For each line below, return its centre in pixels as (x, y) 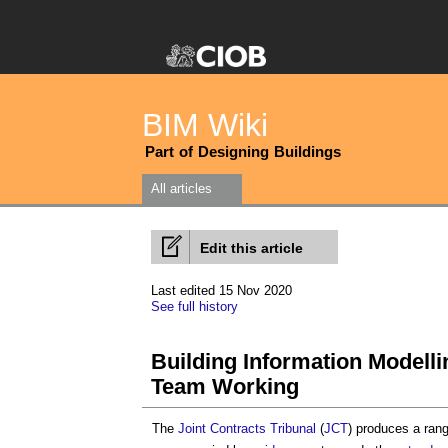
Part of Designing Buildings (243, 152)
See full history (194, 306)
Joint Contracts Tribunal (247, 428)
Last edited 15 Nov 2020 (221, 290)
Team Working (225, 386)
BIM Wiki (205, 125)
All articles (181, 188)
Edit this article (251, 248)
